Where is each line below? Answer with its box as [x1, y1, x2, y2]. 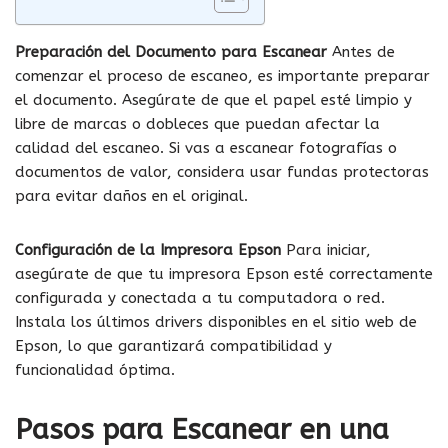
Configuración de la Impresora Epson [15, 240, 281, 259]
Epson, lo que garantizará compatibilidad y [15, 336, 332, 355]
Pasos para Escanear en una [15, 412, 389, 446]
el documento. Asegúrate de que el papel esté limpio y [15, 90, 412, 109]
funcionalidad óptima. [15, 360, 175, 379]
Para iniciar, [281, 240, 371, 259]
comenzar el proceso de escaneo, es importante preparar [15, 66, 430, 85]
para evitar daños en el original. [15, 186, 248, 205]
